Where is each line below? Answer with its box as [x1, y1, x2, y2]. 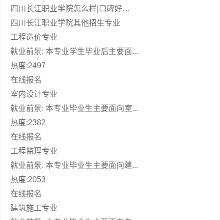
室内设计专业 [10, 90, 57, 98]
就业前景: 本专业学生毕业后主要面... [10, 47, 138, 55]
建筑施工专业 [10, 204, 57, 212]
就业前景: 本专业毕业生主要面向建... [10, 161, 138, 169]
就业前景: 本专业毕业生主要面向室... [10, 104, 138, 112]
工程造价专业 [10, 33, 57, 41]
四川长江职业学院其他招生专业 [10, 19, 120, 27]
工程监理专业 [10, 147, 57, 155]
